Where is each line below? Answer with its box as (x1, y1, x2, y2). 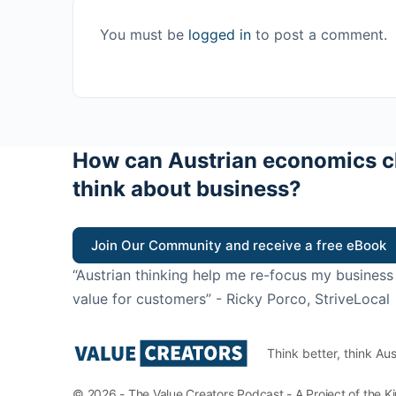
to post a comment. (251, 25, 387, 43)
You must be (100, 25, 188, 43)
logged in (188, 25, 251, 43)
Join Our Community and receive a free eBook (91, 236, 386, 254)
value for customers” (72, 289, 216, 308)
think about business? (72, 175, 301, 202)
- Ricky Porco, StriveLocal (216, 289, 390, 308)
